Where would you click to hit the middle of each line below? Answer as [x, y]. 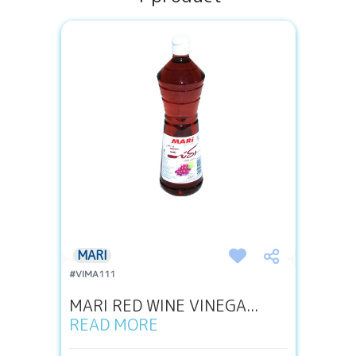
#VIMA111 [92, 274]
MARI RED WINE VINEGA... [163, 305]
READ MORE [113, 324]
